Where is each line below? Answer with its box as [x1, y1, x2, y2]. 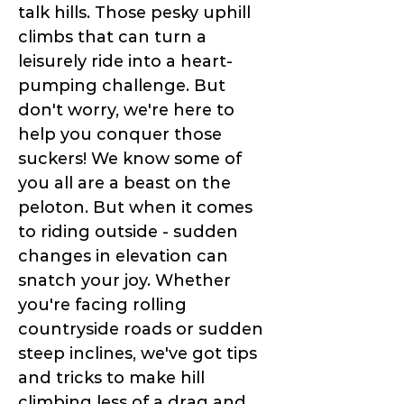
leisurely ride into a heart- [18, 51, 233, 72]
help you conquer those [18, 124, 222, 145]
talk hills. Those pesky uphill [18, 3, 251, 23]
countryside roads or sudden [18, 319, 263, 340]
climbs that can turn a [18, 27, 207, 48]
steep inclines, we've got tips [18, 344, 257, 364]
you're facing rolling [18, 295, 187, 316]
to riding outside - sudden [18, 222, 238, 243]
